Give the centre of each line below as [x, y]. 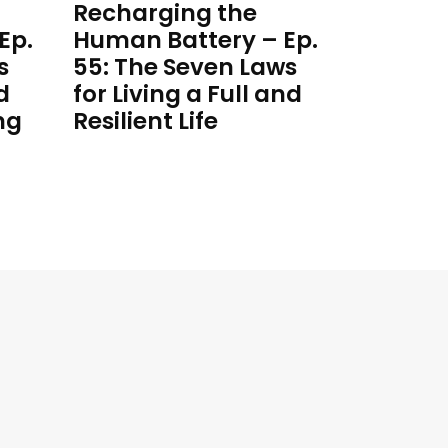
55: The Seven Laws [185, 67]
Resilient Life [145, 121]
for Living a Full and [187, 94]
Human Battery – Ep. [195, 40]
